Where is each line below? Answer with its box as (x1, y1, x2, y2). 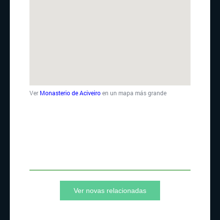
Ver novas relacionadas (74, 186, 146, 194)
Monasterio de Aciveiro (40, 89, 101, 97)
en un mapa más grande (101, 89, 166, 97)
